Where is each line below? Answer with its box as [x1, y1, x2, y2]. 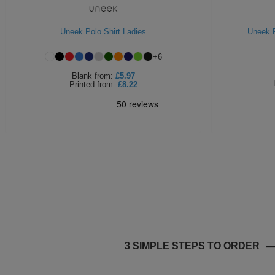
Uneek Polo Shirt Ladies [60, 27, 146, 36]
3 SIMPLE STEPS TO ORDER [125, 241, 260, 251]
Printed [69, 80, 95, 89]
